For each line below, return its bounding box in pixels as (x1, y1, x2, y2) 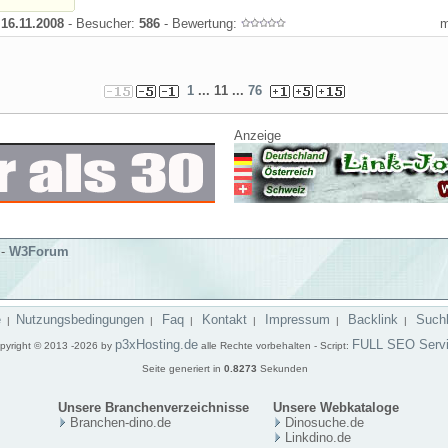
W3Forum (9, 244, 69, 259)
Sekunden (256, 363, 308, 374)
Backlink (347, 312, 398, 327)
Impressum (264, 312, 330, 327)
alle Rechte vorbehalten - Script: (197, 340, 352, 351)
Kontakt (201, 312, 247, 327)
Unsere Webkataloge (273, 400, 399, 415)
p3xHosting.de (114, 337, 198, 352)
